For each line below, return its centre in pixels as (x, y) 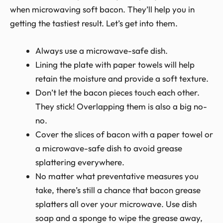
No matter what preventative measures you (117, 176)
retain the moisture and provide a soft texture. (122, 79)
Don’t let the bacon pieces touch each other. (117, 93)
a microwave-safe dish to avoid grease (109, 148)
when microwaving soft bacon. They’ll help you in (102, 9)
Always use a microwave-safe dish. (102, 51)
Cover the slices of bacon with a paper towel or (124, 134)
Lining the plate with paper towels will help (115, 65)
